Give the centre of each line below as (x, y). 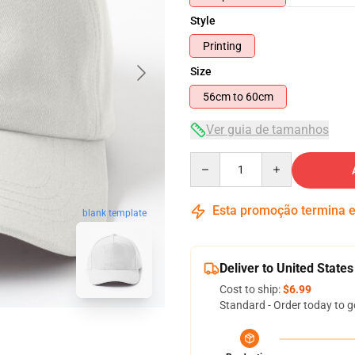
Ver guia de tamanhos (267, 130)
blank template (114, 213)
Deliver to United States (286, 268)
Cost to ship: (251, 289)
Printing (222, 46)
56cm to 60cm (260, 97)
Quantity (211, 159)
